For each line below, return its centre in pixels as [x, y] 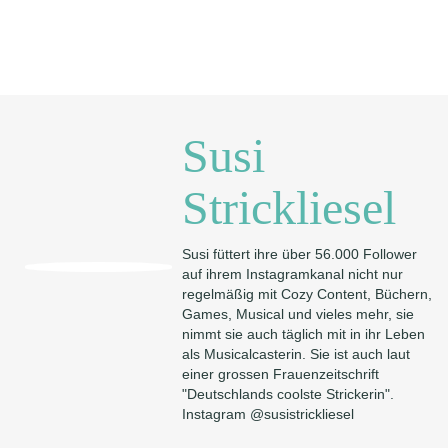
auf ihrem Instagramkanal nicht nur [293, 274]
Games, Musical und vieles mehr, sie [298, 314]
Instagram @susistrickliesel [268, 414]
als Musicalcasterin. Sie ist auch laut [296, 354]
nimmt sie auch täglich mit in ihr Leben [304, 334]
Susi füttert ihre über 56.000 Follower [300, 254]
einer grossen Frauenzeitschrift [281, 374]
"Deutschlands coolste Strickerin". [288, 394]
